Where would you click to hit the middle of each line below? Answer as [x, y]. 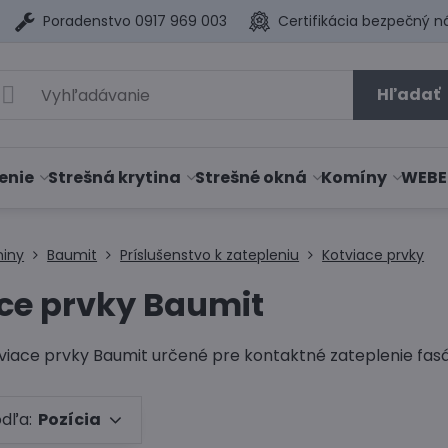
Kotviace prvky [373, 255]
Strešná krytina [115, 177]
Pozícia [70, 419]
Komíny [354, 177]
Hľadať [408, 94]
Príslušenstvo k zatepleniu [210, 255]
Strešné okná [251, 177]
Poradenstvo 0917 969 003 [135, 20]
